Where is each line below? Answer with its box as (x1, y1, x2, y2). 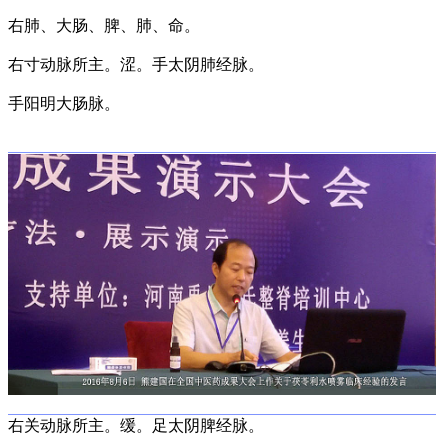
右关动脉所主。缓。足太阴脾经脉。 (8, 417, 264, 435)
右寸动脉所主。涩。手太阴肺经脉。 (8, 55, 264, 73)
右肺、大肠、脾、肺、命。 (8, 16, 200, 34)
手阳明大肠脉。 (8, 94, 120, 112)
